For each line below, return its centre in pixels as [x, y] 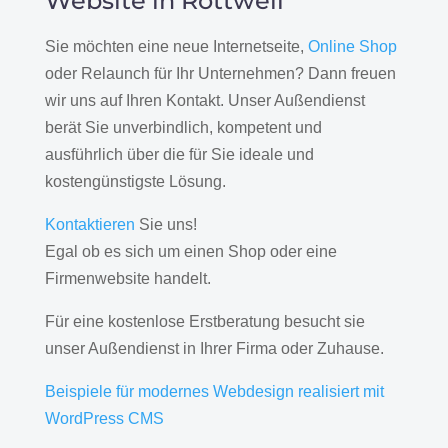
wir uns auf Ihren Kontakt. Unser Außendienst [204, 100]
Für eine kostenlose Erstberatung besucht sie [204, 321]
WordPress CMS [104, 418]
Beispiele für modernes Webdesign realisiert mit [214, 391]
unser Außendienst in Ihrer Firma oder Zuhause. [214, 348]
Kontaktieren [89, 224]
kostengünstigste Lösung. [135, 181]
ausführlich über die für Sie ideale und [179, 154]
